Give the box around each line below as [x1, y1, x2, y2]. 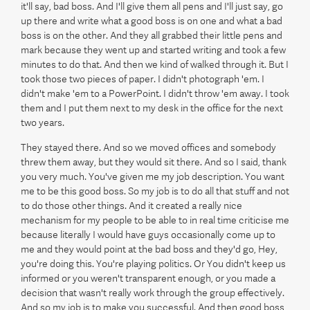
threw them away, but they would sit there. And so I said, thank [21, 156, 286, 167]
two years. [21, 117, 64, 128]
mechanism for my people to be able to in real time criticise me [21, 215, 289, 226]
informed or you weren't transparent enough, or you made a [21, 273, 275, 284]
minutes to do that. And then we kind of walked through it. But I [21, 59, 289, 70]
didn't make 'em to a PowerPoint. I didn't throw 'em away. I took [21, 88, 289, 99]
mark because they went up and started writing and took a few [21, 44, 286, 55]
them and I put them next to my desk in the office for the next [21, 102, 283, 113]
